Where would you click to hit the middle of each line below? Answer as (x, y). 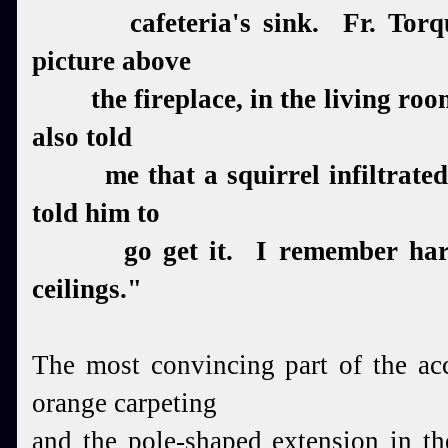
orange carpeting (124, 403)
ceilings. (79, 289)
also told (82, 137)
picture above (111, 61)
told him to (96, 213)
